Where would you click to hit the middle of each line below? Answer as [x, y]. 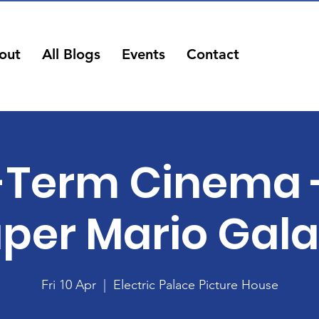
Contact [213, 54]
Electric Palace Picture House [195, 285]
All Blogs [71, 54]
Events [143, 54]
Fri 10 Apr [68, 285]
